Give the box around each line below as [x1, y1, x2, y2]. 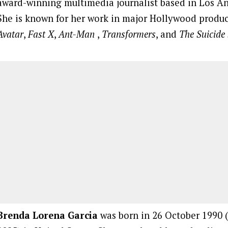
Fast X [28, 28, 54, 41]
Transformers [102, 28, 156, 41]
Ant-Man [59, 28, 97, 41]
